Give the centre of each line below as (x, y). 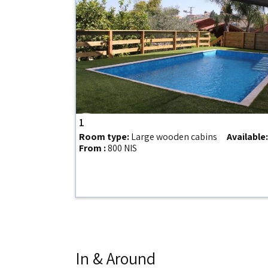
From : (92, 148)
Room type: (104, 137)
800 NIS (122, 148)
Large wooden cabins (173, 137)
